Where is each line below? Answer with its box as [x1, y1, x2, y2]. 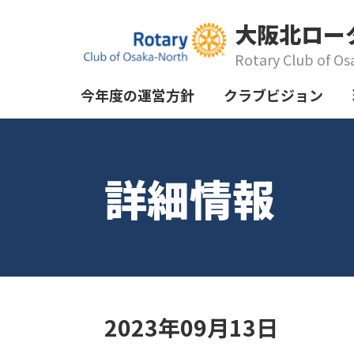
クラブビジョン [224, 85, 323, 105]
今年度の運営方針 [81, 85, 194, 105]
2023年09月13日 [104, 311, 278, 343]
